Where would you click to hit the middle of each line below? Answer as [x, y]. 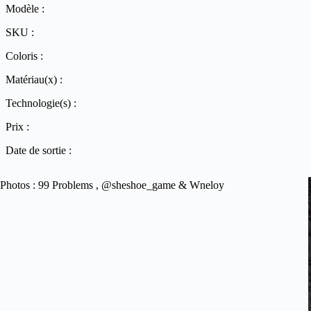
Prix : [17, 127]
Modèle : [25, 9]
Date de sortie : [39, 150]
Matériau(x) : [34, 79]
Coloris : [24, 56]
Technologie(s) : [41, 103]
